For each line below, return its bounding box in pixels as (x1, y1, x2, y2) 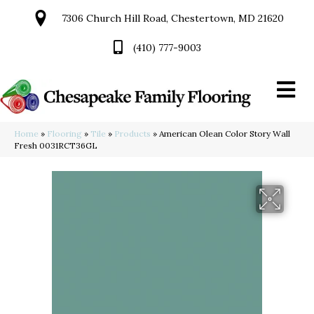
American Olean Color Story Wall (159, 128, 290, 139)
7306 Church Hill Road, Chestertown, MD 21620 (62, 12, 284, 25)
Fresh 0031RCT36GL (14, 140, 97, 151)
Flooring (47, 128, 82, 139)
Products (114, 128, 151, 139)
